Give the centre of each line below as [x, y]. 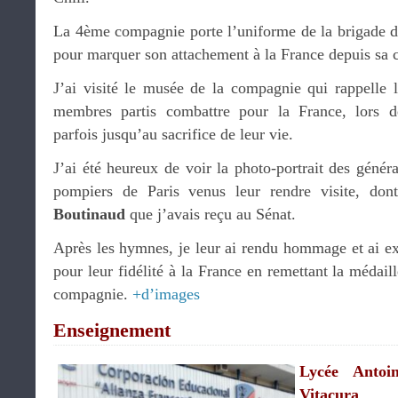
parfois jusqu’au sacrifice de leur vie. [173, 134]
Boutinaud [89, 214]
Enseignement [112, 330]
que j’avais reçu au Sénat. [211, 214]
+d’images [166, 294]
